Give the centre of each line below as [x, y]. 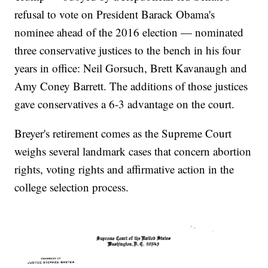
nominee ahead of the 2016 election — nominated [129, 32]
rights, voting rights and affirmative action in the [124, 169]
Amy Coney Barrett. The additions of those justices [131, 86]
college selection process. [72, 187]
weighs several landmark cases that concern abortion [133, 151]
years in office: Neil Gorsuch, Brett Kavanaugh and [131, 68]
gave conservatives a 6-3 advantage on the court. [125, 104]
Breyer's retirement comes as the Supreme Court [123, 133]
